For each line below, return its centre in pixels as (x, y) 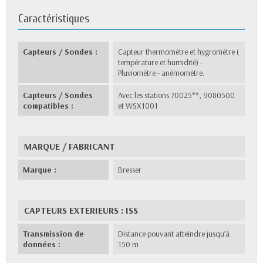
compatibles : (48, 106)
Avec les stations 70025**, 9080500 (177, 95)
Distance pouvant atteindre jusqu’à (174, 234)
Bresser (130, 170)
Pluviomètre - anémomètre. (161, 73)
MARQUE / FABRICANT (70, 146)
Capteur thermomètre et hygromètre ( (179, 52)
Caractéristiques (54, 19)
